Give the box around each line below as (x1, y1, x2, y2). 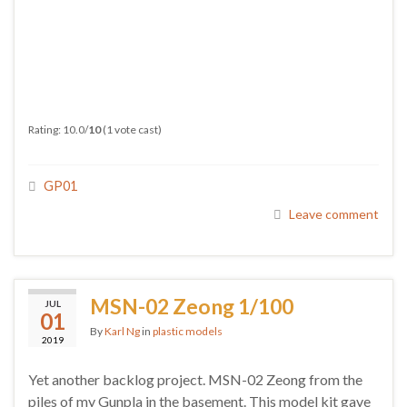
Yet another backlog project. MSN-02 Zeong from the (28, 370, 362, 388)
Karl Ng (104, 323, 140, 338)
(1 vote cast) (101, 122, 162, 136)
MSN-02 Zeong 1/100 (90, 293, 293, 319)
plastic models (153, 323, 223, 338)
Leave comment (289, 205, 379, 222)
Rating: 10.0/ (28, 122, 88, 136)
